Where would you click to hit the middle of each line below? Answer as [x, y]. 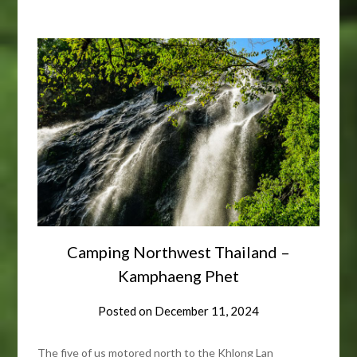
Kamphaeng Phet [178, 275]
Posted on [126, 310]
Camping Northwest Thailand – [178, 251]
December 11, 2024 [207, 310]
